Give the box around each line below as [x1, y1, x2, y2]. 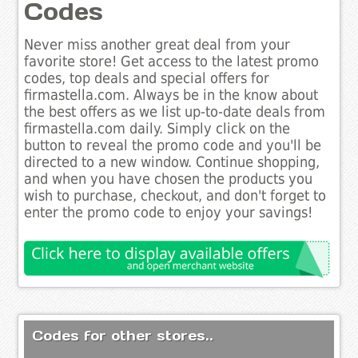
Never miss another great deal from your [24, 37, 291, 54]
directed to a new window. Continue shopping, [24, 154, 320, 171]
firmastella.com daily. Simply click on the [24, 121, 291, 137]
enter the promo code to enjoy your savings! [24, 205, 313, 221]
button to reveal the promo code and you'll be [24, 137, 322, 154]
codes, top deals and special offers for [24, 70, 270, 87]
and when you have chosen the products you [24, 171, 313, 188]
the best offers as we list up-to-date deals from [24, 104, 326, 121]
